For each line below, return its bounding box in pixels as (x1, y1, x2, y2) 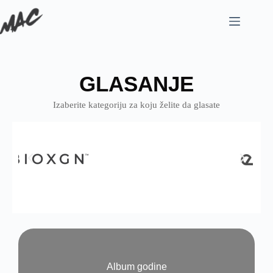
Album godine (106, 261, 167, 272)
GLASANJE (79, 72, 194, 96)
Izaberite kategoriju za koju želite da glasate (53, 100, 220, 110)
